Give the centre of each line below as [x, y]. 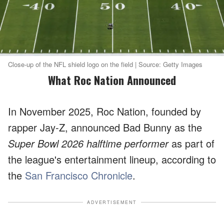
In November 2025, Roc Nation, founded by [104, 111]
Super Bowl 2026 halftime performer [88, 143]
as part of [191, 143]
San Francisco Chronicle [79, 175]
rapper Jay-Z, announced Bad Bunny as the [105, 127]
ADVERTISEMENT [112, 202]
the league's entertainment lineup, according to [112, 159]
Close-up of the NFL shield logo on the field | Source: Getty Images [105, 64]
